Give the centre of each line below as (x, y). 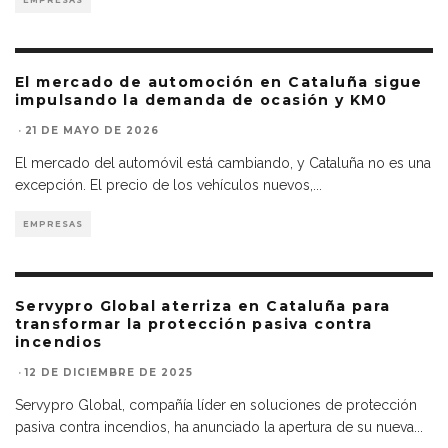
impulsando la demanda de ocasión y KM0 (201, 100)
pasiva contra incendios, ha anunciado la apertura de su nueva (214, 427)
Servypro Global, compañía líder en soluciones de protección (216, 405)
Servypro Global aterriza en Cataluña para (203, 306)
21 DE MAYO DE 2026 (92, 131)
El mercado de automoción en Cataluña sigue (219, 82)
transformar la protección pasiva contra (194, 324)
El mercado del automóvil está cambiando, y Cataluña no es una (223, 163)
